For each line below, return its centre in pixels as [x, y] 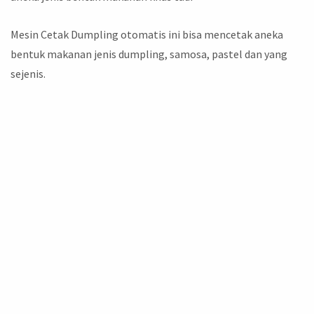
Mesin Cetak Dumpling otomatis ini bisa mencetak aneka [147, 34]
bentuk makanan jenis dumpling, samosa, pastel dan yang [149, 54]
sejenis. [28, 73]
